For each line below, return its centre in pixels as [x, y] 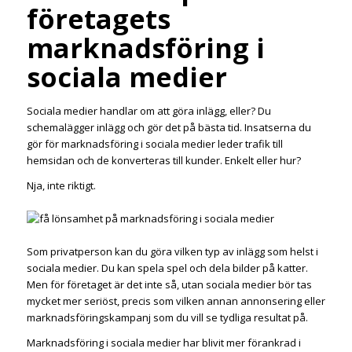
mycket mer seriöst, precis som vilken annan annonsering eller [176, 301]
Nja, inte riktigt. [61, 186]
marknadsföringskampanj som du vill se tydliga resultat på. [167, 318]
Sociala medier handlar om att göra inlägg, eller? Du [148, 111]
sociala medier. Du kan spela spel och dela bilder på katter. [167, 268]
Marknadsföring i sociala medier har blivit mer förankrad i [163, 343]
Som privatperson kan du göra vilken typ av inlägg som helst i [172, 252]
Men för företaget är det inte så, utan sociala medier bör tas [169, 285]
